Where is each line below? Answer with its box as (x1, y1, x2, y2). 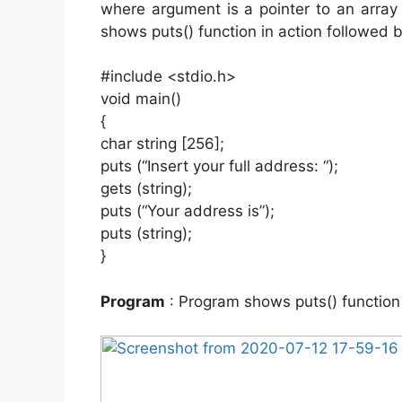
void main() (100, 90, 181, 109)
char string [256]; (100, 135, 224, 153)
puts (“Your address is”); (100, 202, 275, 221)
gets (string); (100, 179, 192, 198)
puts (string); (100, 224, 192, 243)
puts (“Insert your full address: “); (100, 157, 338, 176)
